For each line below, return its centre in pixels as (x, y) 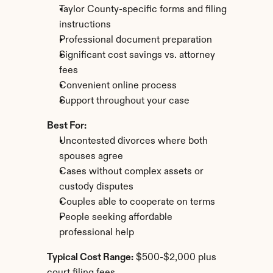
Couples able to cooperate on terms (137, 202)
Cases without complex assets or (131, 172)
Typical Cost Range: (90, 258)
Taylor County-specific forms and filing (143, 10)
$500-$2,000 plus (175, 258)
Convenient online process (118, 86)
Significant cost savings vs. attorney (137, 55)
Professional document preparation (135, 40)
